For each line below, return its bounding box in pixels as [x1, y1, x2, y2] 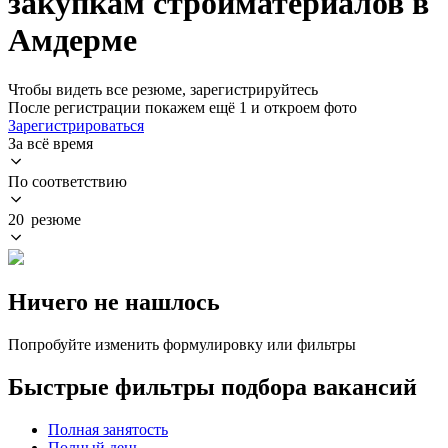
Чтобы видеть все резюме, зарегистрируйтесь [8, 80, 318, 98]
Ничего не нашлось [8, 288, 220, 315]
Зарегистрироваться [8, 116, 144, 134]
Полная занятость [48, 420, 168, 438]
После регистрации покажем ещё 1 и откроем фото [8, 98, 357, 116]
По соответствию [8, 172, 127, 190]
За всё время [8, 134, 93, 152]
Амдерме [8, 22, 137, 59]
